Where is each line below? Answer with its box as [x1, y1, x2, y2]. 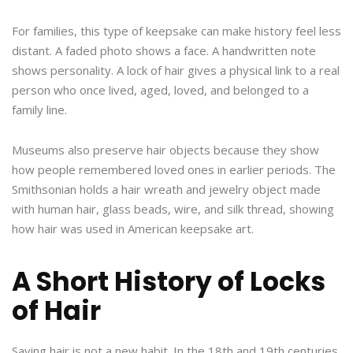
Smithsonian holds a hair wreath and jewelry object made [12, 181, 321, 198]
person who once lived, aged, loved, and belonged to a [12, 82, 309, 98]
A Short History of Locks [12, 263, 325, 301]
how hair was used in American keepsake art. [12, 221, 254, 237]
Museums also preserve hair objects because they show [12, 142, 319, 158]
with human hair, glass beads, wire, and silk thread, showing [12, 201, 334, 217]
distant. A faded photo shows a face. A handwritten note [12, 43, 316, 59]
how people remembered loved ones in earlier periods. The [12, 162, 336, 178]
